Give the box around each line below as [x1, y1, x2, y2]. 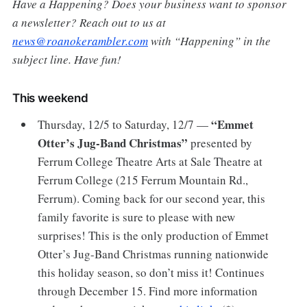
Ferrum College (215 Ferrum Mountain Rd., [38, 171, 249, 188]
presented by [188, 134, 253, 151]
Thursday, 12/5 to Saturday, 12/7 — [38, 116, 212, 132]
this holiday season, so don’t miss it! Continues [38, 264, 265, 280]
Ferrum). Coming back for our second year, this [38, 190, 266, 206]
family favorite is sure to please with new [38, 208, 236, 225]
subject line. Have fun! [12, 51, 121, 67]
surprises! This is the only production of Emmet [38, 227, 269, 243]
